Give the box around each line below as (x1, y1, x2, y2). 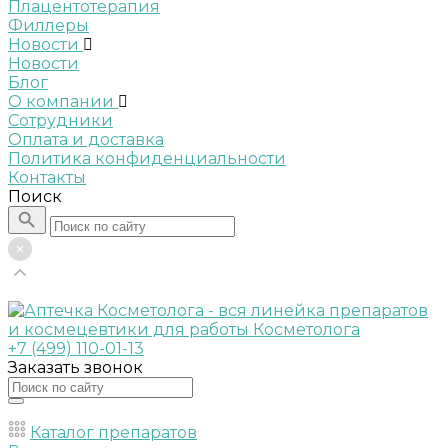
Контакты (8, 168, 86, 187)
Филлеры (8, 16, 89, 35)
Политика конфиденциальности (8, 149, 286, 168)
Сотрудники (8, 111, 113, 130)
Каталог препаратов (30, 423, 197, 442)
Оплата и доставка (8, 130, 164, 149)
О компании (8, 92, 118, 111)
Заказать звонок (8, 358, 143, 377)
